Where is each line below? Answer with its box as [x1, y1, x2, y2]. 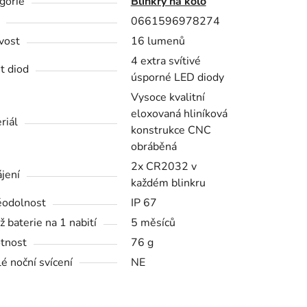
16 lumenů [130, 33, 185, 49]
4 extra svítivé [130, 53, 201, 69]
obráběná [130, 138, 177, 154]
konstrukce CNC [130, 122, 211, 138]
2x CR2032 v [130, 158, 197, 174]
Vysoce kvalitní [130, 89, 205, 105]
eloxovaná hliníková [130, 106, 228, 121]
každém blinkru [130, 175, 206, 191]
